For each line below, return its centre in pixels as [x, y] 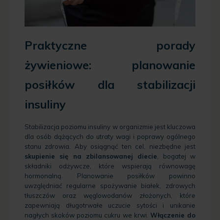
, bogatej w [177, 156]
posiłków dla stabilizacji [110, 84]
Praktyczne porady [110, 45]
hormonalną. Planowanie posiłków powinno [110, 176]
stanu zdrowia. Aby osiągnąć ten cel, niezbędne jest [110, 146]
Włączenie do [173, 215]
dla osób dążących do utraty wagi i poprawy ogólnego [110, 136]
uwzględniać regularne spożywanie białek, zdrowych [110, 185]
